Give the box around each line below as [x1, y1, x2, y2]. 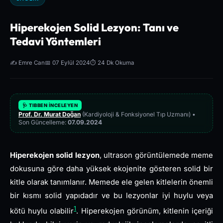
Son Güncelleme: [18, 118, 68, 126]
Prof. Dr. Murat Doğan [18, 111, 81, 118]
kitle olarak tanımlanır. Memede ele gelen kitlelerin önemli [10, 178, 213, 187]
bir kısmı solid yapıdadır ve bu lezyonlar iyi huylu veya [10, 191, 213, 201]
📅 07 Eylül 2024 [45, 59, 90, 67]
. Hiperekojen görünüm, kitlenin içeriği [76, 207, 214, 216]
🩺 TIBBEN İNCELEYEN [22, 103, 78, 109]
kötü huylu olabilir [10, 207, 74, 216]
